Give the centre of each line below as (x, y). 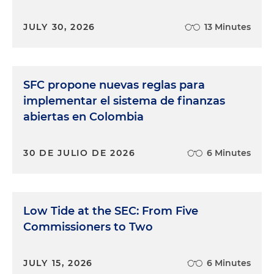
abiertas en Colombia (83, 117)
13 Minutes (228, 27)
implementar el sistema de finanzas (124, 101)
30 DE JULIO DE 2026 (80, 153)
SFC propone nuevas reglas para (114, 85)
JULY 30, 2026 (60, 27)
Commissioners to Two (88, 227)
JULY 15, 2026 (58, 263)
